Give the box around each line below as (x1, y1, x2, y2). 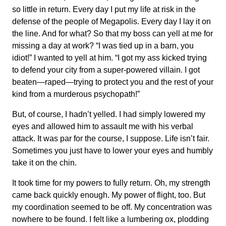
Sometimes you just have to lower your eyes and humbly (12, 146, 213, 155)
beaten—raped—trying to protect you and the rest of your (12, 78, 213, 86)
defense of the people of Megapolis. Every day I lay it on (12, 17, 211, 26)
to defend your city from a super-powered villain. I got (12, 66, 200, 74)
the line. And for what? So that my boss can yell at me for (12, 29, 213, 38)
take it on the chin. (12, 158, 77, 167)
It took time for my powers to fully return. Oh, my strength (12, 179, 210, 187)
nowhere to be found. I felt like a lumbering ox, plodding (12, 215, 209, 223)
